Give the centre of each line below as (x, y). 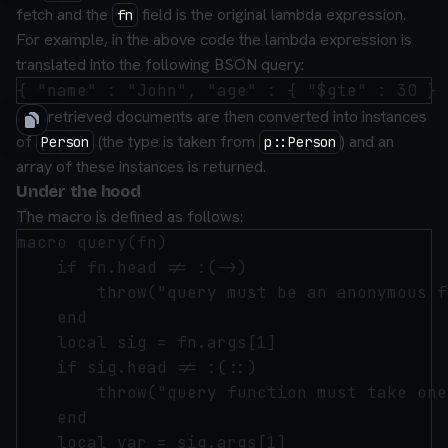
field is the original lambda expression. (272, 14)
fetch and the (64, 14)
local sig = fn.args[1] (147, 342)
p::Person (300, 142)
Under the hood (78, 191)
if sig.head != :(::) (137, 367)
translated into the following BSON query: (160, 64)
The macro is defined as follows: (129, 216)
